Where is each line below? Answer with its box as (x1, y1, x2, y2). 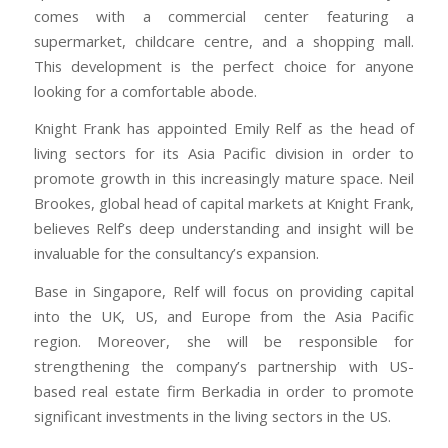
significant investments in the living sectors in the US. (33, 406, 391, 427)
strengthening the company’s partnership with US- (33, 356, 415, 377)
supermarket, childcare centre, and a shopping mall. (33, 30, 415, 51)
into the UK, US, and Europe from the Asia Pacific (33, 306, 415, 327)
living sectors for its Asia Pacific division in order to (33, 143, 415, 164)
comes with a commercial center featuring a (33, 5, 415, 26)
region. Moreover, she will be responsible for (33, 331, 415, 352)
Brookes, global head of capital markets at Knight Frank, (33, 193, 415, 214)
